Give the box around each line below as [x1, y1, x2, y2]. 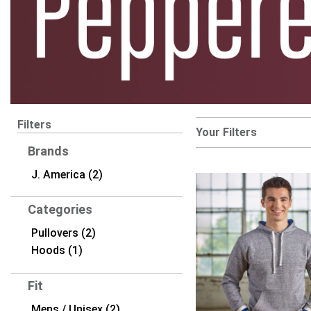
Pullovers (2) [31, 226, 96, 240]
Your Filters [195, 126, 257, 140]
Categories [28, 202, 92, 217]
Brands [28, 143, 69, 158]
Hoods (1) [31, 244, 83, 258]
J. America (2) [31, 167, 103, 181]
